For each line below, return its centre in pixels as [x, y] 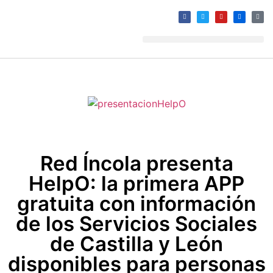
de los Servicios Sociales [136, 223]
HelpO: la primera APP [136, 183]
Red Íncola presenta [136, 163]
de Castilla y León [136, 243]
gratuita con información [136, 203]
